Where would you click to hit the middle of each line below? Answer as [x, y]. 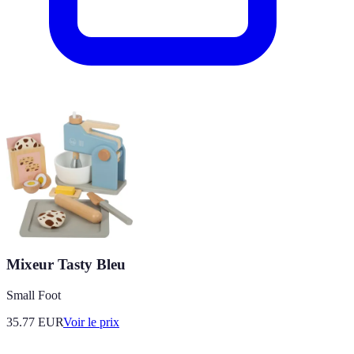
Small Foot [34, 295]
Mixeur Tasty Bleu [66, 264]
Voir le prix [91, 322]
